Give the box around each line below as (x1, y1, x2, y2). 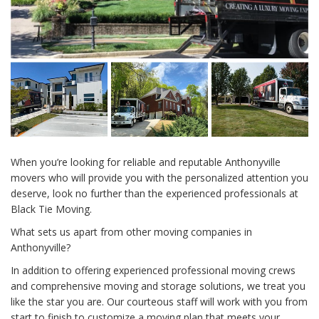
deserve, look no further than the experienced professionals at (11, 187, 298, 201)
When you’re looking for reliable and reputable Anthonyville (11, 155, 281, 169)
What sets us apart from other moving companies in (11, 225, 252, 239)
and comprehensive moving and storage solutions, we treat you (11, 279, 305, 293)
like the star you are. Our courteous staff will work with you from (11, 295, 308, 309)
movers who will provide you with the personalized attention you (11, 171, 308, 185)
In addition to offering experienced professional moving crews (11, 263, 296, 278)
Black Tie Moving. (11, 202, 92, 216)
